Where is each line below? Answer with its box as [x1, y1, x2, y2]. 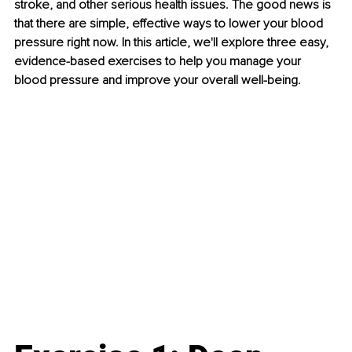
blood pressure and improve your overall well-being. [14, 72, 301, 89]
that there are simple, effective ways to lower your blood [14, 16, 326, 32]
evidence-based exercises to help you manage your [14, 53, 304, 70]
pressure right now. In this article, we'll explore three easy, [14, 35, 332, 51]
